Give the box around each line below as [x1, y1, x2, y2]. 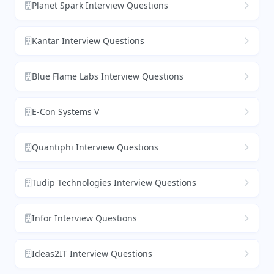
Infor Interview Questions [32, 212, 137, 224]
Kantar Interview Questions [32, 35, 144, 47]
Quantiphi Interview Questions [32, 141, 158, 154]
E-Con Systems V [32, 106, 99, 118]
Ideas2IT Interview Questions [32, 248, 152, 260]
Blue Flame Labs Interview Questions [32, 70, 183, 83]
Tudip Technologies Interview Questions [32, 177, 196, 189]
